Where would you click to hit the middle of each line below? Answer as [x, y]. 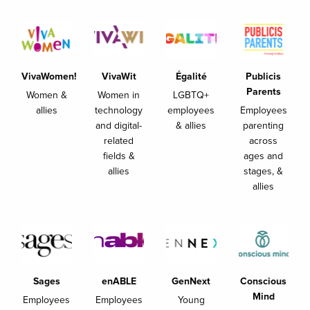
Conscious [264, 282]
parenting [264, 126]
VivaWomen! [49, 77]
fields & [119, 156]
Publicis [264, 77]
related [119, 141]
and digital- [119, 126]
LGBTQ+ [191, 95]
